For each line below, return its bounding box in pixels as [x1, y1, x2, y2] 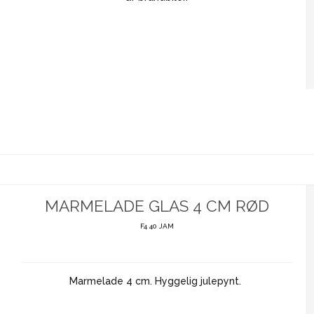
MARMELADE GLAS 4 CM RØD [44, 196, 269, 215]
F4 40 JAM [139, 221, 174, 230]
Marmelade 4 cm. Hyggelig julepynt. [69, 275, 245, 287]
